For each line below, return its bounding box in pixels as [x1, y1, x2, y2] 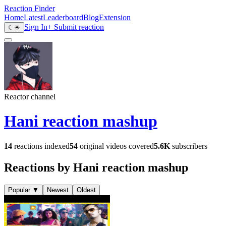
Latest [24, 13, 43, 22]
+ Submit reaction [47, 23, 104, 31]
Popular [8, 186, 30, 194]
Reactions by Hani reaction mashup [4, 160, 188, 174]
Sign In [24, 23, 47, 31]
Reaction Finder [4, 4, 55, 13]
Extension [99, 13, 131, 22]
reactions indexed [12, 141, 70, 150]
